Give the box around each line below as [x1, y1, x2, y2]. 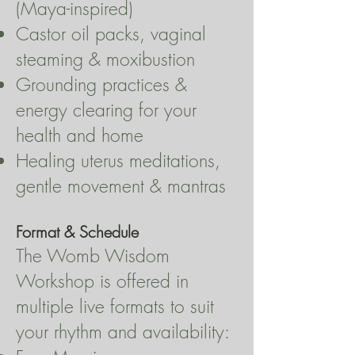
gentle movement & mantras [16, 174, 226, 198]
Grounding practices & [16, 72, 187, 97]
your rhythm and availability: [16, 319, 230, 344]
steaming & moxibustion [16, 47, 195, 71]
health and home [16, 123, 143, 147]
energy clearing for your [16, 97, 197, 122]
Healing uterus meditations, [16, 148, 220, 173]
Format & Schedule [16, 221, 139, 242]
